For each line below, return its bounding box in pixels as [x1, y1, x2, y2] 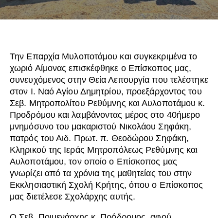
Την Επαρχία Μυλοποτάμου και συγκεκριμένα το [10, 52, 198, 62]
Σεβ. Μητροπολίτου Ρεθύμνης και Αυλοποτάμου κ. [10, 98, 205, 109]
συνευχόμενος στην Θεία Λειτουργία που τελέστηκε [10, 75, 208, 85]
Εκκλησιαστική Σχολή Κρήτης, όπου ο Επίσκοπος [10, 180, 203, 190]
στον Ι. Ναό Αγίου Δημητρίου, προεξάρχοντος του [10, 87, 202, 97]
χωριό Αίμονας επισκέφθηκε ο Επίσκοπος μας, [10, 63, 192, 73]
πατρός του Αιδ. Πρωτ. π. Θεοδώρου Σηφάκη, [10, 133, 189, 144]
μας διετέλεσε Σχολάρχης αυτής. [10, 192, 136, 202]
